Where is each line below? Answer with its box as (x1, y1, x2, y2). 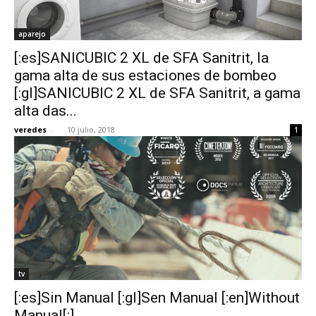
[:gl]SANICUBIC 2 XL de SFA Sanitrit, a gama (14, 84, 300, 102)
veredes (14, 123, 47, 135)
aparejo (18, 28, 46, 39)
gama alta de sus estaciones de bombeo (14, 66, 276, 84)
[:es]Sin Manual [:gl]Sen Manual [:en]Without (14, 288, 300, 306)
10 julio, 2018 (67, 123, 115, 135)
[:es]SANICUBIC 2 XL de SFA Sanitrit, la (14, 49, 269, 66)
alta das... (14, 102, 77, 119)
